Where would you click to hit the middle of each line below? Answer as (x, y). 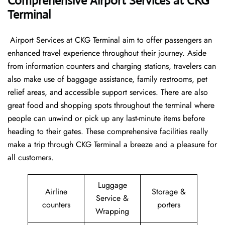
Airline (56, 192)
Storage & (169, 192)
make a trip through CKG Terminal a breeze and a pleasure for (112, 145)
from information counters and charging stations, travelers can (112, 66)
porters (169, 205)
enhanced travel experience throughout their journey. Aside (107, 53)
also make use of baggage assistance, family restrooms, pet (107, 79)
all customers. (31, 158)
